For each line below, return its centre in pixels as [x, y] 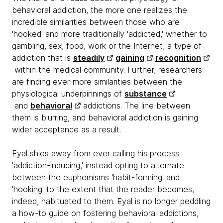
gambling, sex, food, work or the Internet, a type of [107, 46]
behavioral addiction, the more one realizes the [100, 10]
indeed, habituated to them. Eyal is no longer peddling [111, 201]
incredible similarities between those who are [96, 22]
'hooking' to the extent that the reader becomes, [103, 189]
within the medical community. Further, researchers [107, 70]
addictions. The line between [135, 106]
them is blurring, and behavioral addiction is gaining [105, 117]
